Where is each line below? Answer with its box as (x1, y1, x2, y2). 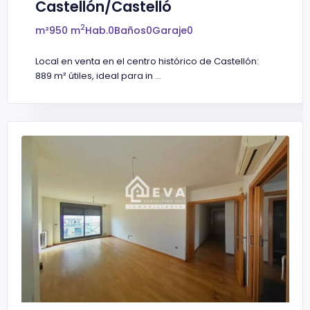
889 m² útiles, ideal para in (35, 69, 155, 82)
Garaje (152, 23, 187, 37)
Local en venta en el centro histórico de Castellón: (35, 54, 259, 68)
